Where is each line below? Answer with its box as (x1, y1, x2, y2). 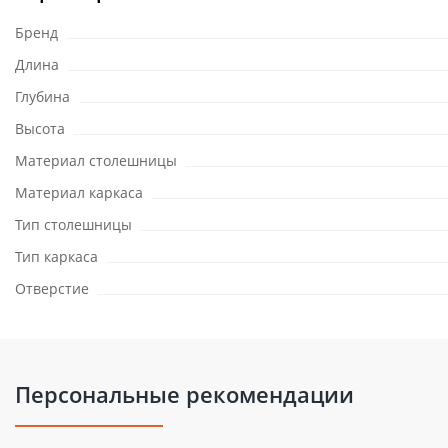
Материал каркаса (15, 183, 143, 202)
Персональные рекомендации (15, 379, 354, 409)
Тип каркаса (15, 247, 98, 266)
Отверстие (15, 279, 89, 298)
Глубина (15, 87, 70, 106)
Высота (15, 119, 65, 138)
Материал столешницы (15, 151, 177, 170)
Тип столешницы (15, 215, 132, 234)
